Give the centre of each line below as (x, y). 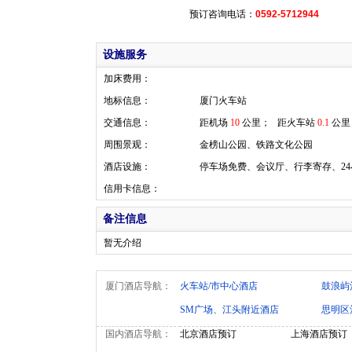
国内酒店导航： (138, 334)
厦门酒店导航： (138, 286)
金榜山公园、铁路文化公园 (256, 145)
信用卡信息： (132, 189)
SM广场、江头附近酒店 (229, 310)
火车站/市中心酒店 (219, 286)
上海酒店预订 (319, 334)
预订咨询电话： (222, 14)
